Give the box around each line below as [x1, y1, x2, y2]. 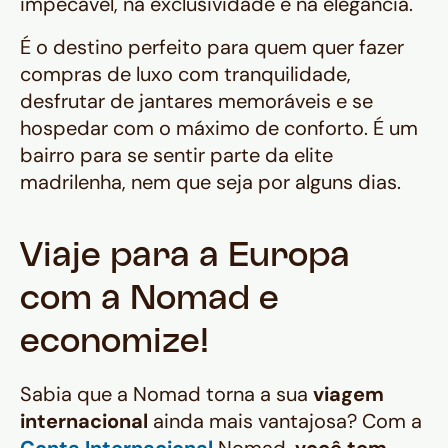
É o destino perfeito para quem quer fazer [20, 34, 404, 61]
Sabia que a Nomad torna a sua [20, 381, 313, 408]
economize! [20, 328, 209, 360]
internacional [20, 408, 153, 435]
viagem [313, 381, 384, 408]
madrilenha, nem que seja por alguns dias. [20, 169, 401, 196]
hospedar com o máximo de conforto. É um [20, 115, 418, 142]
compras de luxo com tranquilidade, [20, 61, 351, 88]
